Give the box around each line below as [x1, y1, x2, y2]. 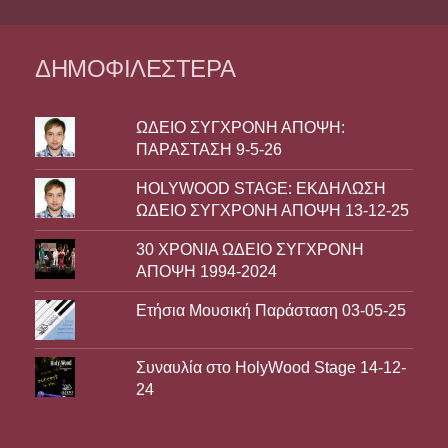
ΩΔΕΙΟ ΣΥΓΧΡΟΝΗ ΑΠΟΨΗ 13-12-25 [135, 201, 409, 219]
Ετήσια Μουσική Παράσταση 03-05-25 [135, 301, 406, 319]
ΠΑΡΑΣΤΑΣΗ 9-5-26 [135, 140, 282, 158]
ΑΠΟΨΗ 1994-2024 [135, 262, 277, 280]
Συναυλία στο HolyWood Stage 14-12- [135, 358, 406, 376]
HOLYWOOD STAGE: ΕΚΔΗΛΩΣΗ [135, 179, 386, 197]
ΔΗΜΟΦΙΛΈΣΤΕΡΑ [35, 53, 236, 83]
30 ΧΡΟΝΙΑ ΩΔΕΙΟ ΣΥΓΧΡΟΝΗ [135, 240, 364, 258]
